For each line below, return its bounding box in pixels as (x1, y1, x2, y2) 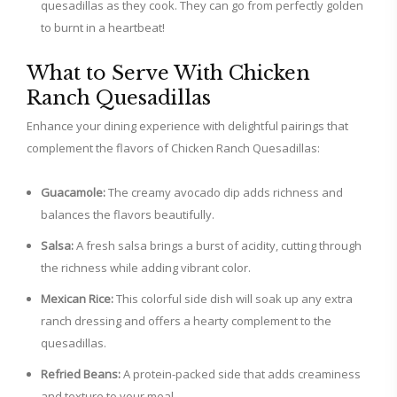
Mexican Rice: (41, 291, 113, 307)
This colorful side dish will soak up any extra (113, 291, 353, 307)
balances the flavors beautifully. (41, 206, 214, 223)
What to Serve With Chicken (27, 61, 310, 86)
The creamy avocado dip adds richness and (105, 184, 343, 201)
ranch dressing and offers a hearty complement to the (41, 313, 331, 330)
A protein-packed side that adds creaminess (121, 366, 361, 383)
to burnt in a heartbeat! (41, 19, 165, 36)
